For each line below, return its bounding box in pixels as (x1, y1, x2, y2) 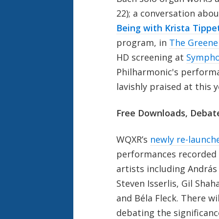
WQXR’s (116, 133, 150, 145)
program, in (116, 36, 169, 48)
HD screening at (116, 51, 186, 63)
